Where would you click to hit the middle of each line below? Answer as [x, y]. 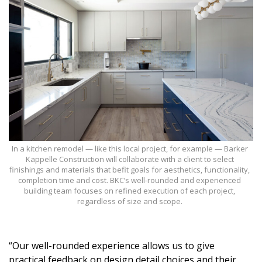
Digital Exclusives [61, 76]
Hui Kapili [43, 26]
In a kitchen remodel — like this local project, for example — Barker [130, 148]
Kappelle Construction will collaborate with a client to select [130, 159]
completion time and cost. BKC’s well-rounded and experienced [130, 180]
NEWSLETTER [120, 235]
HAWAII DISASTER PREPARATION [86, 160]
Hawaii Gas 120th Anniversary [88, 51]
